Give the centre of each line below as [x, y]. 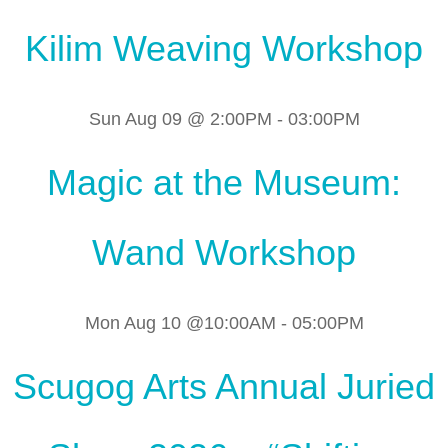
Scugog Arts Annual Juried [224, 386]
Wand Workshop [224, 252]
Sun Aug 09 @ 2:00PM [180, 118]
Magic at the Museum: [224, 182]
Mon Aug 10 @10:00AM [180, 322]
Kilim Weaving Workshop [224, 48]
